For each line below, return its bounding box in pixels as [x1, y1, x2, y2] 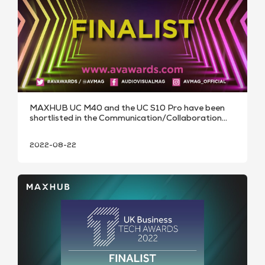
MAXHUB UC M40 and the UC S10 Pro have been [30, 105, 225, 114]
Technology [30, 125, 75, 134]
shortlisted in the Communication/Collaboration [30, 115, 222, 124]
